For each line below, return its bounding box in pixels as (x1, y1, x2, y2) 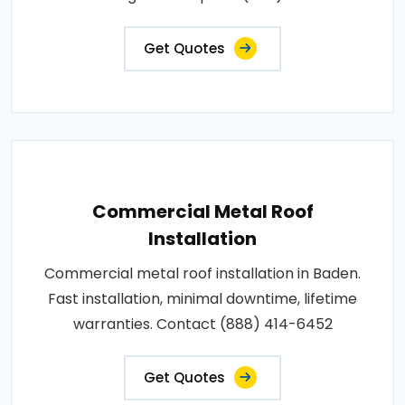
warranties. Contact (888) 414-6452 (72, 313, 333, 334)
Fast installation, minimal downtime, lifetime (48, 287, 357, 309)
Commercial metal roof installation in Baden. (44, 262, 361, 284)
